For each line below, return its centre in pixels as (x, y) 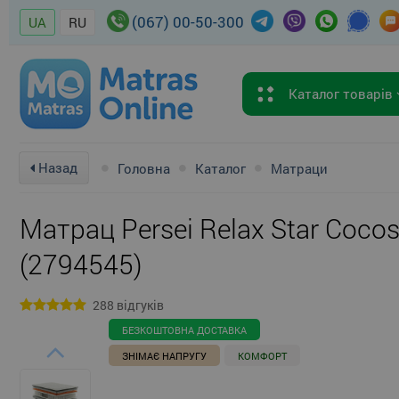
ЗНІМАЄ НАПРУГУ (164, 356)
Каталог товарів (342, 94)
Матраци (299, 168)
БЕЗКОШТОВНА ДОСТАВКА (184, 330)
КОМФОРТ (262, 356)
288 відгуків (128, 305)
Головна (144, 168)
